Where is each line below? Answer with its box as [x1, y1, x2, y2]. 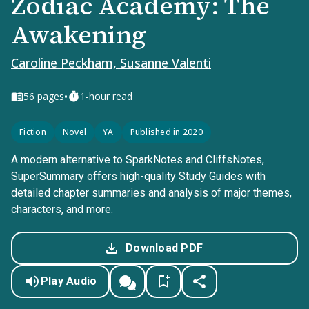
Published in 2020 [130, 126, 203, 138]
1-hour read [80, 90, 132, 103]
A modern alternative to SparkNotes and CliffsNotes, [11, 153, 264, 166]
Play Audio [40, 275, 97, 288]
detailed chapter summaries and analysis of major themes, [11, 186, 292, 199]
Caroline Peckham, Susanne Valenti [11, 54, 211, 71]
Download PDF [126, 241, 203, 255]
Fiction [19, 126, 46, 138]
